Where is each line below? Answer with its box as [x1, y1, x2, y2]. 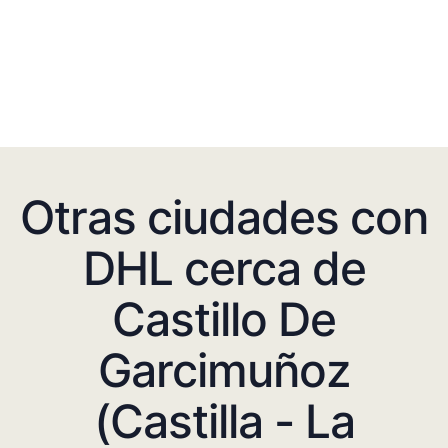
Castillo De [112, 290, 336, 347]
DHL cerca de [82, 239, 366, 296]
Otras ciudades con [20, 188, 428, 245]
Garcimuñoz [98, 341, 350, 398]
